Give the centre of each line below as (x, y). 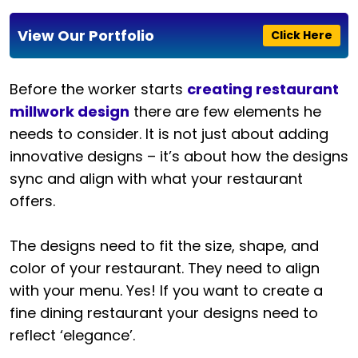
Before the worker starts (98, 89)
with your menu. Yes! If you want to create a (166, 291)
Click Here (302, 36)
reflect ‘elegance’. (72, 336)
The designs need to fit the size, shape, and (164, 246)
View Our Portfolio (86, 36)
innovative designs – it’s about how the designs (179, 157)
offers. (32, 201)
